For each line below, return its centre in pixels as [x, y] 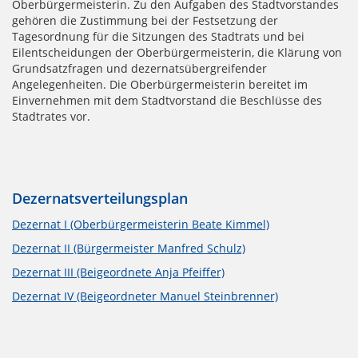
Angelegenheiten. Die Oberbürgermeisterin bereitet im [160, 85]
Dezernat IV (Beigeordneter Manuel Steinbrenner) [145, 296]
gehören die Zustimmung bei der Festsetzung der [145, 21]
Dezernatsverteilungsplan [100, 199]
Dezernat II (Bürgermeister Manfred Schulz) [129, 249]
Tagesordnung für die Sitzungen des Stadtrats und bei [158, 37]
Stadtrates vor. [51, 117]
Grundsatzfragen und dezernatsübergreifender [139, 69]
